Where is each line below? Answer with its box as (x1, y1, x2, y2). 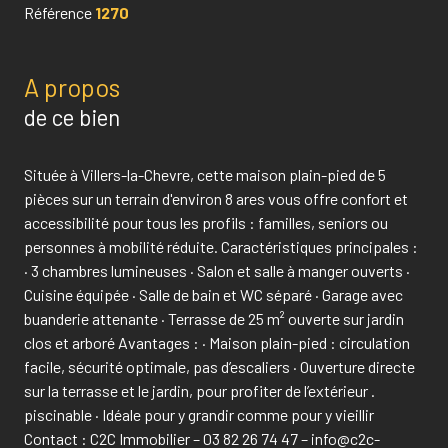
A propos (24, 71, 120, 102)
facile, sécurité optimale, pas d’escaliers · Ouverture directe (24, 356, 415, 376)
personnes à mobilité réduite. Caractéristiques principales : (24, 236, 418, 256)
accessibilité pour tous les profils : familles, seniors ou (24, 212, 388, 232)
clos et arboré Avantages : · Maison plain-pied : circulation (24, 332, 410, 352)
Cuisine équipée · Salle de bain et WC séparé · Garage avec (24, 284, 403, 304)
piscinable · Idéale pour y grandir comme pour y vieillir (24, 404, 374, 424)
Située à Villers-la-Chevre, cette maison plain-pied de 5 (24, 164, 386, 184)
